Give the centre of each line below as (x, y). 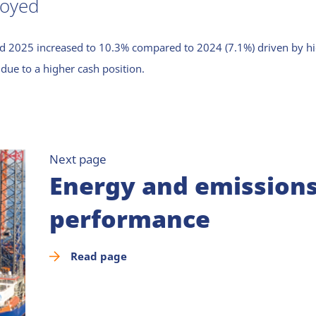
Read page (98, 256)
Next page (78, 159)
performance (129, 219)
